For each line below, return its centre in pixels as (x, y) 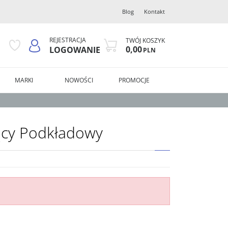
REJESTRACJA (68, 40)
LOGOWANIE (75, 50)
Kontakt (154, 11)
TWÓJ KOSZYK (145, 40)
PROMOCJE (134, 80)
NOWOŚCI (79, 80)
